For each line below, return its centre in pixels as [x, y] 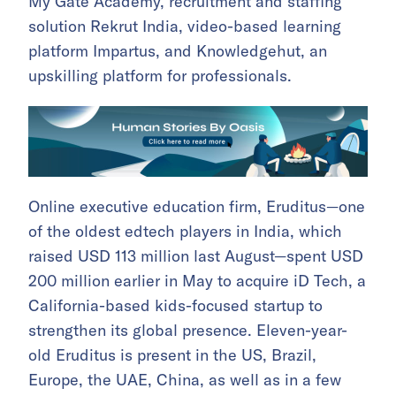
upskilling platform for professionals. [160, 76]
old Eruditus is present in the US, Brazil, [172, 355]
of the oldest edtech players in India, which [185, 232]
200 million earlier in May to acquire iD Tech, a [197, 281]
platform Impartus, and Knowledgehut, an [178, 51]
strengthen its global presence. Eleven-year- [188, 331]
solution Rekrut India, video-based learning [185, 27]
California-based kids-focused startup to [175, 306]
